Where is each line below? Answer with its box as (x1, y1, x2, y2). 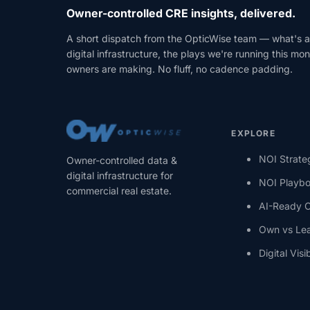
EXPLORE (231, 128, 275, 139)
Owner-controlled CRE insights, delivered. (66, 6, 295, 21)
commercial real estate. (66, 185, 172, 197)
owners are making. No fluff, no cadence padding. (66, 63, 293, 75)
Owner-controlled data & (66, 154, 177, 167)
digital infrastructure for (66, 170, 173, 182)
